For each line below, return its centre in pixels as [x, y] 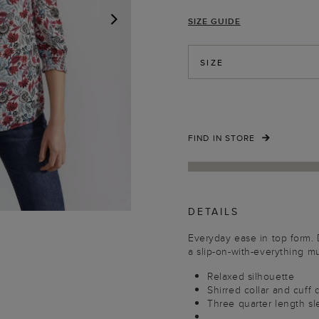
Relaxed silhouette [251, 276]
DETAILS [214, 211]
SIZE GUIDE [214, 21]
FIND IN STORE [222, 138]
